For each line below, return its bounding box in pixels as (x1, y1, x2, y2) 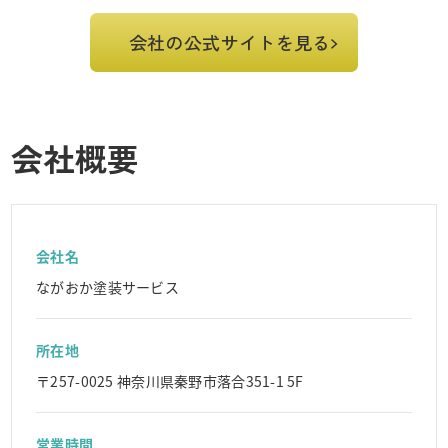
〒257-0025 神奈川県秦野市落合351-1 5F (36, 371, 304, 391)
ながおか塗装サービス (36, 277, 180, 297)
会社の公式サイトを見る (128, 29, 331, 55)
